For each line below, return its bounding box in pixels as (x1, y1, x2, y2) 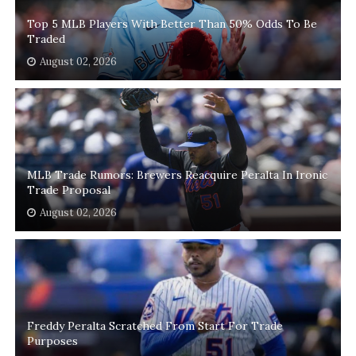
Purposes (26, 334, 78, 349)
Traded (26, 32, 65, 47)
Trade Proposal (26, 183, 110, 198)
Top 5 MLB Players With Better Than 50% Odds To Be (26, 17, 317, 32)
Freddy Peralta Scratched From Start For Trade (26, 319, 283, 334)
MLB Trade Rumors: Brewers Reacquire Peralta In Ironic (26, 168, 327, 183)
